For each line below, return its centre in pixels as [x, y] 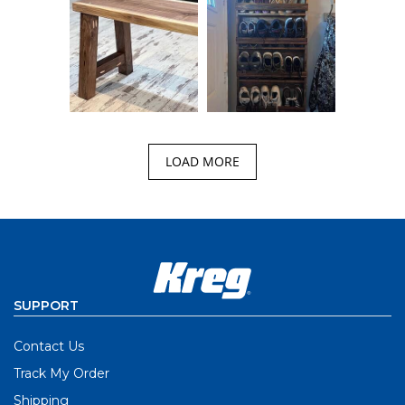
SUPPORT [46, 306]
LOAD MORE [202, 162]
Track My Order [61, 374]
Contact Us [49, 347]
